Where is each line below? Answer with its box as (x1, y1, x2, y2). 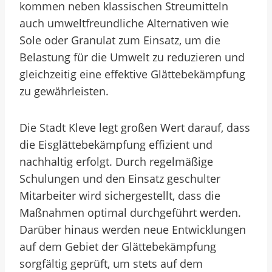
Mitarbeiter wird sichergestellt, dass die (19, 188, 220, 203)
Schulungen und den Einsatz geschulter (19, 171, 220, 186)
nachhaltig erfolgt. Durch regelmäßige (19, 154, 213, 169)
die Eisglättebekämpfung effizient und (19, 137, 212, 152)
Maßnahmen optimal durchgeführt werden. (19, 205, 241, 220)
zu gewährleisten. (19, 84, 109, 98)
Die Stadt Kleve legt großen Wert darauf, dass (19, 120, 250, 135)
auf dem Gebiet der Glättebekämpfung (19, 239, 216, 254)
